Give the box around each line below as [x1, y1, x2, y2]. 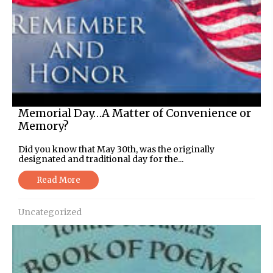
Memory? [18, 118, 69, 133]
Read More [37, 174, 80, 185]
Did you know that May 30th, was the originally [18, 143, 214, 155]
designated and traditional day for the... [18, 153, 183, 165]
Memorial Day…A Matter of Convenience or [18, 105, 251, 120]
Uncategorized [18, 206, 82, 218]
